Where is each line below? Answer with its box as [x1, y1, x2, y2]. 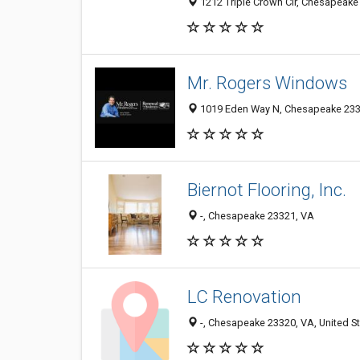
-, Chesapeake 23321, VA [198, 210, 314, 223]
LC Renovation [187, 286, 301, 308]
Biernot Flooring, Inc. [187, 179, 346, 201]
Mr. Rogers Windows [187, 72, 347, 94]
